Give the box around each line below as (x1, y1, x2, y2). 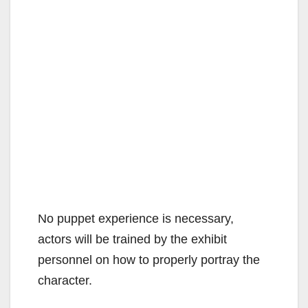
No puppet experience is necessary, (38, 211, 234, 225)
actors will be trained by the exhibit (38, 232, 227, 246)
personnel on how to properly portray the (38, 252, 260, 267)
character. (38, 273, 92, 287)
